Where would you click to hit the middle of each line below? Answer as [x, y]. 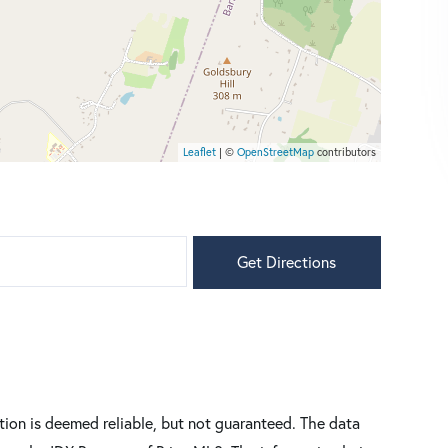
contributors [344, 151]
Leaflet [199, 151]
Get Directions [287, 262]
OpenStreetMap [275, 151]
